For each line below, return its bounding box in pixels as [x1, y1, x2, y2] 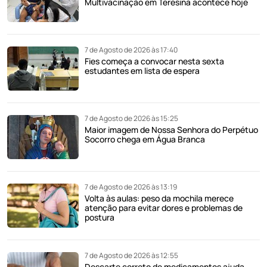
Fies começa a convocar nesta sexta [85, 55, 224, 67]
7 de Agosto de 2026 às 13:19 [85, 182, 177, 193]
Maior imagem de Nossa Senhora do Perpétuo [85, 124, 258, 136]
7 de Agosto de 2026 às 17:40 [85, 45, 178, 55]
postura [85, 212, 114, 223]
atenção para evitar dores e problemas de [85, 202, 243, 214]
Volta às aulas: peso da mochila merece [85, 193, 234, 204]
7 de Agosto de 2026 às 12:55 [85, 250, 178, 261]
